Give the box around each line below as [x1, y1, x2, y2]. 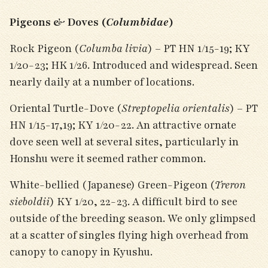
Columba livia [79, 41, 148, 56]
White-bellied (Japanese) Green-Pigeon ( [10, 178, 215, 192]
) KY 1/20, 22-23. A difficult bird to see [50, 194, 237, 209]
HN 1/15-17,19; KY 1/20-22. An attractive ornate [10, 118, 236, 132]
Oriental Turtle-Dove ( [10, 101, 121, 115]
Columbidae [106, 15, 169, 29]
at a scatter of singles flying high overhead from [10, 228, 249, 242]
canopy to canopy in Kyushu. [10, 245, 155, 259]
